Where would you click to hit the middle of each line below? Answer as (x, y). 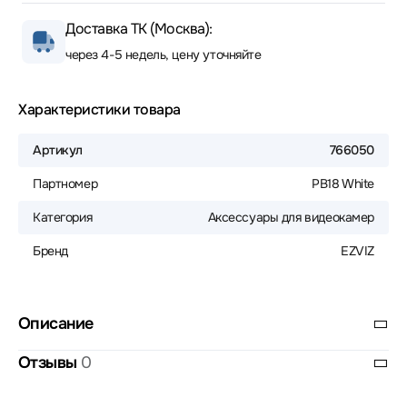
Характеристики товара (99, 109)
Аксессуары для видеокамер (291, 217)
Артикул (58, 150)
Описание (56, 323)
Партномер (65, 184)
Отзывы (50, 362)
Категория (63, 217)
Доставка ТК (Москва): (139, 29)
